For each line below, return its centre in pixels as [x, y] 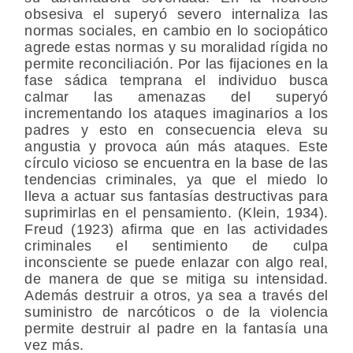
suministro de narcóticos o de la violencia [176, 312]
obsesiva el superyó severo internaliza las [176, 15]
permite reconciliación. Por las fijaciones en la [176, 64]
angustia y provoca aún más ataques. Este [176, 147]
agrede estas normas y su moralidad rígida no [176, 48]
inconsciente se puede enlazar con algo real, [176, 263]
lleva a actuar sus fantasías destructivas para [176, 197]
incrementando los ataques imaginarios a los [176, 114]
